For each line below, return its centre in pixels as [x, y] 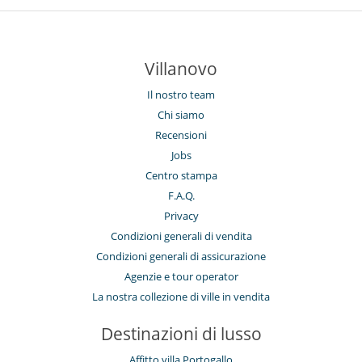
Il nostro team [181, 95]
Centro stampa [181, 176]
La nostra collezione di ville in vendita [181, 297]
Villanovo [181, 69]
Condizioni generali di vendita [181, 236]
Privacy [181, 216]
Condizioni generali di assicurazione [181, 257]
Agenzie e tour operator [181, 277]
